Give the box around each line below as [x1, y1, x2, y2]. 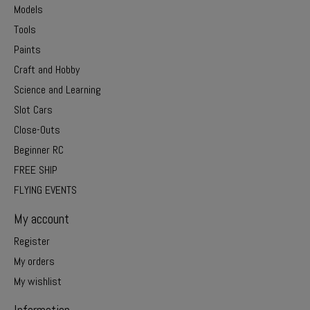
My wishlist [14, 273, 62, 289]
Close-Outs [14, 122, 60, 138]
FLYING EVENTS [14, 183, 77, 198]
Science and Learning [14, 82, 101, 98]
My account [14, 210, 69, 228]
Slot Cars [14, 102, 53, 118]
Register [14, 233, 50, 248]
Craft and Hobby [14, 62, 80, 77]
